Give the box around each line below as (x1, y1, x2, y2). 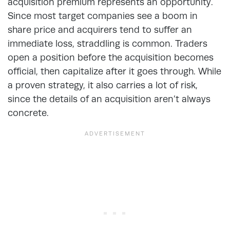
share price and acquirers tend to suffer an (8, 24, 192, 35)
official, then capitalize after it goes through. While (8, 65, 221, 76)
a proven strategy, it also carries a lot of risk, (8, 79, 198, 90)
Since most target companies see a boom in (8, 10, 198, 21)
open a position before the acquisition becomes (8, 51, 214, 63)
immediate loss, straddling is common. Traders (8, 37, 207, 49)
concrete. (8, 107, 49, 118)
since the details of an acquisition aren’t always (8, 93, 210, 104)
